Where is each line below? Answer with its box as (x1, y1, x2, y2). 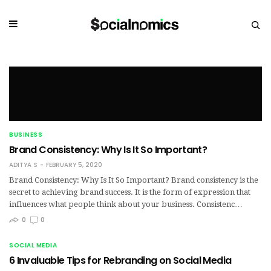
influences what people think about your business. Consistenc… (9, 199, 243, 209)
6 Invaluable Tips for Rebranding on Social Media (9, 253, 232, 267)
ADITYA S (9, 160, 38, 169)
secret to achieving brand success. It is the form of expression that (9, 187, 250, 197)
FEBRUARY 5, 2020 (46, 160, 102, 169)
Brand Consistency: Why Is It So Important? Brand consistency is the (9, 175, 258, 184)
